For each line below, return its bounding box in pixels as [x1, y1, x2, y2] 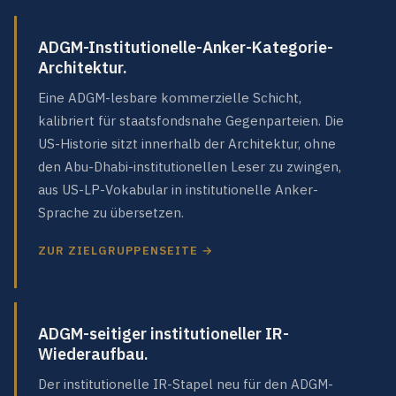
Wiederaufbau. [38, 344, 148, 364]
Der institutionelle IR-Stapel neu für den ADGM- [38, 376, 333, 392]
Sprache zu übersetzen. [38, 203, 184, 221]
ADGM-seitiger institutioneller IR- [38, 324, 289, 344]
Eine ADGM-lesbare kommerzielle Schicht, [38, 88, 301, 106]
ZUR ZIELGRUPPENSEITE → [38, 242, 213, 258]
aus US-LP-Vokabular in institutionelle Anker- [38, 180, 318, 198]
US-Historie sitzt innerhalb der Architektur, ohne [38, 134, 336, 152]
